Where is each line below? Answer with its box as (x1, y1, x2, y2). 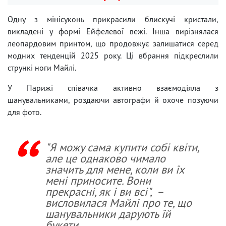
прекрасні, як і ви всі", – (45, 184, 163, 199)
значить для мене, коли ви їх (45, 161, 184, 177)
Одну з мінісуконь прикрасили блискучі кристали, (8, 14, 218, 24)
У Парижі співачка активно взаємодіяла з (8, 82, 218, 93)
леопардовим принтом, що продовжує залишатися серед (8, 38, 218, 48)
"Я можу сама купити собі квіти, (45, 139, 199, 154)
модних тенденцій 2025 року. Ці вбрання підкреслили (8, 50, 218, 61)
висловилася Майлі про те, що (45, 195, 192, 210)
